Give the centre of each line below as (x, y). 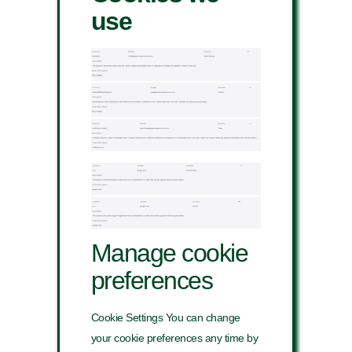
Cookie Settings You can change (165, 318)
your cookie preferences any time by (174, 338)
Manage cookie (169, 253)
